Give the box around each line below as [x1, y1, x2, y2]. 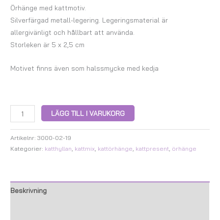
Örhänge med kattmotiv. [10, 3, 86, 12]
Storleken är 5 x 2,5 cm [10, 40, 85, 49]
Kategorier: [10, 144, 45, 152]
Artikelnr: [10, 134, 38, 141]
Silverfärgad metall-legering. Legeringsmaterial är [10, 15, 168, 24]
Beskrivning [10, 186, 47, 195]
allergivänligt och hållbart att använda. [10, 27, 135, 36]
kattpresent [136, 144, 169, 152]
